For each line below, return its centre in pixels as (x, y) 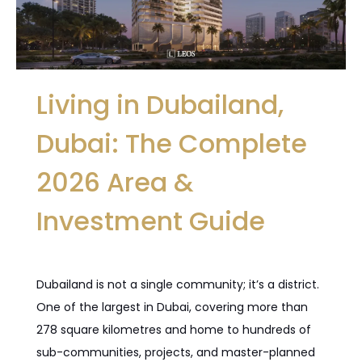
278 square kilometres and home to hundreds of (174, 330)
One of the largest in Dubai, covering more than (172, 307)
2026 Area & (115, 183)
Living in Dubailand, (160, 105)
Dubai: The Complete (172, 144)
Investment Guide (151, 221)
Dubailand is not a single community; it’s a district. (178, 285)
